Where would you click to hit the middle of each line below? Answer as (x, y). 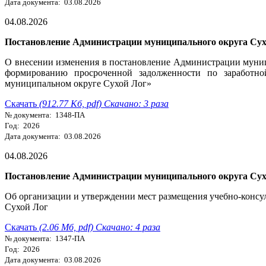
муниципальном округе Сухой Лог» (78, 83)
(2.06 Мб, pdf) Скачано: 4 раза (100, 227)
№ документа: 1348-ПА (45, 115)
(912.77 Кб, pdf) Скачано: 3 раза (104, 103)
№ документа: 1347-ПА (45, 238)
